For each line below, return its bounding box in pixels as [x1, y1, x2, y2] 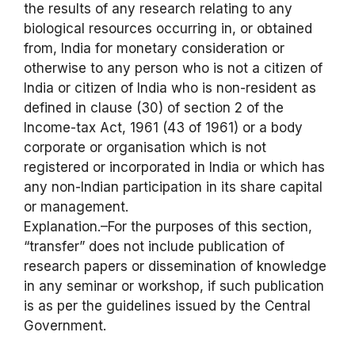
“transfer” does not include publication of [24, 238, 284, 254]
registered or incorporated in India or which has [24, 158, 325, 175]
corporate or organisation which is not [24, 139, 266, 155]
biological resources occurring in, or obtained [24, 20, 312, 36]
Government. [24, 317, 106, 334]
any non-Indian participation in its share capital [24, 178, 323, 195]
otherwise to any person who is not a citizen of [24, 59, 323, 76]
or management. [24, 198, 128, 215]
